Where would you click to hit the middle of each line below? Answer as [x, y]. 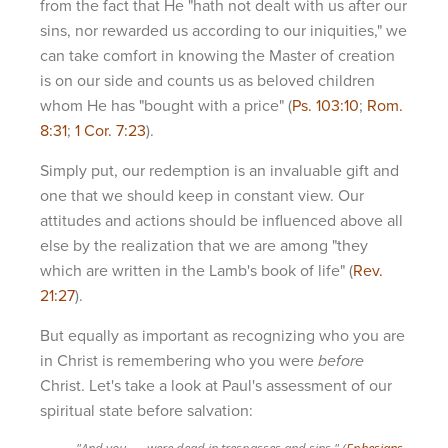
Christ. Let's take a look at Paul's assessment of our [216, 385]
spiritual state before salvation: [146, 410]
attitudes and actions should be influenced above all [221, 220]
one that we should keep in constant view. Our [202, 195]
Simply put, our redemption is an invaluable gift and [219, 170]
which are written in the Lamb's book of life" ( [196, 270]
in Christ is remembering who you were [179, 360]
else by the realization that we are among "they [204, 245]
